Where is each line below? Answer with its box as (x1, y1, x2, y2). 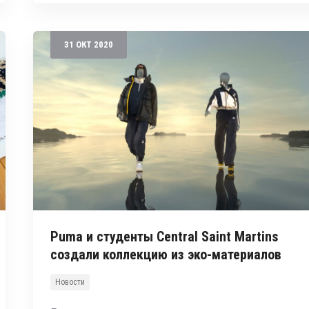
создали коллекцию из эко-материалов (50, 246, 281, 263)
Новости (54, 277, 85, 287)
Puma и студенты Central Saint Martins (50, 228, 278, 245)
